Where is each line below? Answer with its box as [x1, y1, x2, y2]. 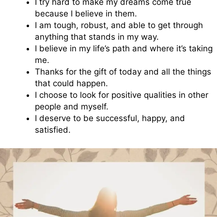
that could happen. [35, 78, 108, 89]
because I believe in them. [35, 9, 137, 19]
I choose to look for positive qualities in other [35, 90, 208, 100]
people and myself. [35, 102, 108, 112]
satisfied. [35, 125, 71, 135]
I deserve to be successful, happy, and [35, 113, 185, 124]
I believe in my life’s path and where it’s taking [35, 44, 213, 54]
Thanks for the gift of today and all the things [35, 67, 211, 77]
